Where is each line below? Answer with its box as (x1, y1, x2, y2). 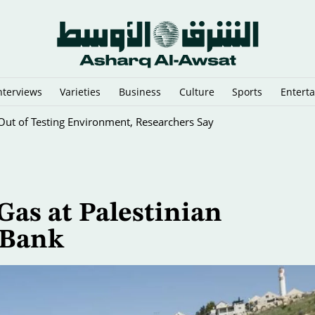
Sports (232, 84, 263, 98)
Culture (179, 84, 214, 98)
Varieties (60, 84, 101, 98)
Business (119, 84, 161, 98)
